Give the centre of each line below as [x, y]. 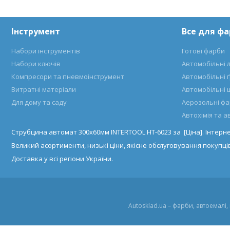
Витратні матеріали [44, 89]
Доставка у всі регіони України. [62, 159]
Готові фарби [203, 51]
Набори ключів [36, 64]
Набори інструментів [46, 51]
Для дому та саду [39, 102]
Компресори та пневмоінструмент [68, 76]
